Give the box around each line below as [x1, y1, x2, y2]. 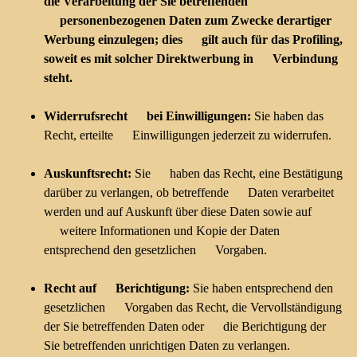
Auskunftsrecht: [44, 167, 131, 180]
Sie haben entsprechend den [190, 281, 333, 295]
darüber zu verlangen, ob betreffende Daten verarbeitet [44, 186, 334, 199]
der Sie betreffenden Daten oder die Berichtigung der [44, 320, 326, 333]
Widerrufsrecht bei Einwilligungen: [44, 109, 251, 123]
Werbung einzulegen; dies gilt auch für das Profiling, [44, 33, 343, 46]
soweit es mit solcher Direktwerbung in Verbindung [44, 52, 338, 65]
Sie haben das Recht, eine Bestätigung [131, 167, 343, 180]
